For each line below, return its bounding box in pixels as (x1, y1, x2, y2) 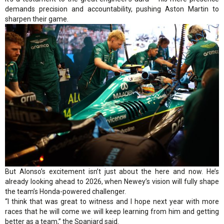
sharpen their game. (5, 14, 68, 23)
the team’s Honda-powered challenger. (5, 187, 126, 196)
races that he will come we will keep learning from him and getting (5, 207, 219, 216)
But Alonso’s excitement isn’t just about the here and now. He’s (5, 167, 219, 176)
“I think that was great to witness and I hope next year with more (5, 197, 219, 206)
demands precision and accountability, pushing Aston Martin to (5, 4, 219, 13)
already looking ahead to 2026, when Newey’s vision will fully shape (5, 177, 219, 186)
